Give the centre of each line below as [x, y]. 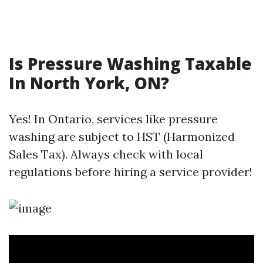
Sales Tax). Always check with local [106, 154]
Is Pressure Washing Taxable [130, 63]
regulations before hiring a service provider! [131, 171]
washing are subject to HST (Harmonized [122, 136]
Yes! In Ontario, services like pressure [113, 119]
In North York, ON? [89, 82]
